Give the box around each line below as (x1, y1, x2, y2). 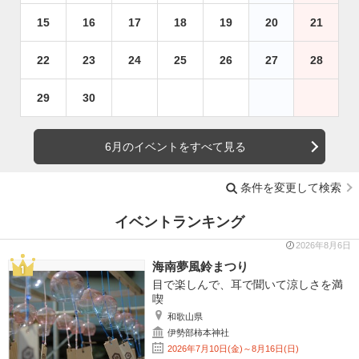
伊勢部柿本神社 (167, 328, 229, 338)
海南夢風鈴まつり (151, 260, 248, 274)
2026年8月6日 (296, 240, 351, 251)
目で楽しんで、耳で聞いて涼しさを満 (151, 278, 343, 292)
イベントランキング (115, 214, 244, 231)
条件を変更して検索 (240, 180, 341, 194)
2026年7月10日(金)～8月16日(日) (167, 344, 299, 354)
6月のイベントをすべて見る (105, 139, 246, 153)
